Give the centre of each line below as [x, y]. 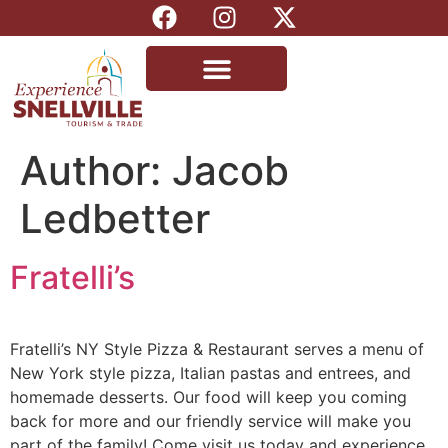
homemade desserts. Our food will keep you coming [208, 397]
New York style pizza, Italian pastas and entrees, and [210, 373]
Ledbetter [115, 219]
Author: [96, 171]
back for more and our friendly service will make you [210, 421]
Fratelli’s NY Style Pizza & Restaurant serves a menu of [217, 349]
